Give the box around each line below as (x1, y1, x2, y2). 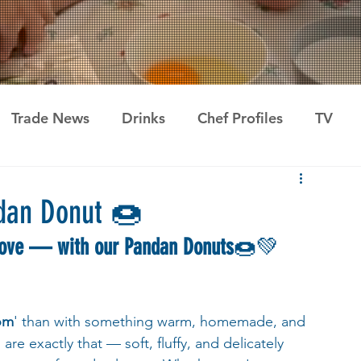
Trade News (11, 108, 89, 127)
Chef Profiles (197, 108, 283, 127)
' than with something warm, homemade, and (14, 313, 309, 330)
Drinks (122, 108, 165, 127)
